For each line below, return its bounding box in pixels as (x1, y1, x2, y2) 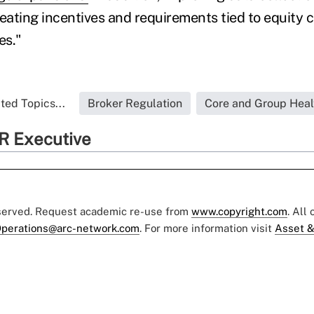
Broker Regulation (87, 97, 182, 110)
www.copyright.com (191, 205, 287, 217)
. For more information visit (139, 222, 275, 234)
